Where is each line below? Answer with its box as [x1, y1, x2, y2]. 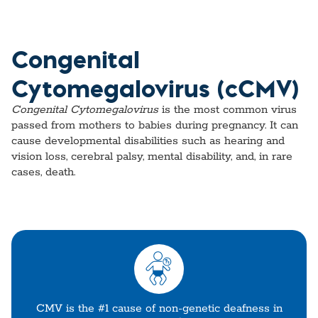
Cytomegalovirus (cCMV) [11, 70, 299, 104]
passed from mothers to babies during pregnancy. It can [11, 118, 298, 133]
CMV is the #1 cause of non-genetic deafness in [35, 302, 283, 317]
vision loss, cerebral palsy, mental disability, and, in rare [11, 149, 292, 164]
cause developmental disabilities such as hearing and [11, 133, 285, 148]
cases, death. [11, 165, 75, 180]
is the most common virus [158, 102, 297, 117]
